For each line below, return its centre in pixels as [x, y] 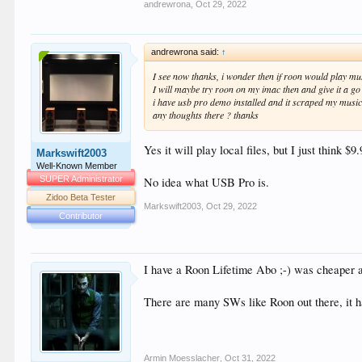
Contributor [81, 215]
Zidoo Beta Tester [81, 197]
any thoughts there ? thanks [206, 114]
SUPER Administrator [81, 178]
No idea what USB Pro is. [207, 183]
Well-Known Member [77, 165]
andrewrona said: [187, 51]
